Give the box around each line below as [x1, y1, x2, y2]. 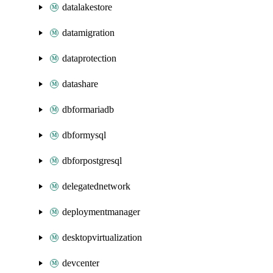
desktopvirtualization [62, 232, 142, 243]
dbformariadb [62, 104, 114, 115]
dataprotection [62, 53, 116, 63]
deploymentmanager [62, 207, 140, 217]
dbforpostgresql [62, 155, 122, 166]
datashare [62, 79, 98, 89]
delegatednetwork [62, 181, 130, 191]
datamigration [62, 27, 115, 38]
